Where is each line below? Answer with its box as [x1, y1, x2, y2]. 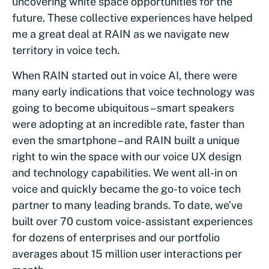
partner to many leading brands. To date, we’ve [12, 199, 243, 211]
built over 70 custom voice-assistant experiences [12, 215, 253, 228]
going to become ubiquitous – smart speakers [12, 101, 234, 114]
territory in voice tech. [12, 44, 122, 56]
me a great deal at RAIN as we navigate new [12, 28, 229, 40]
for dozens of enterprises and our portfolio [12, 231, 220, 244]
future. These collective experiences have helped [12, 11, 253, 24]
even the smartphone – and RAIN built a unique [12, 134, 240, 147]
